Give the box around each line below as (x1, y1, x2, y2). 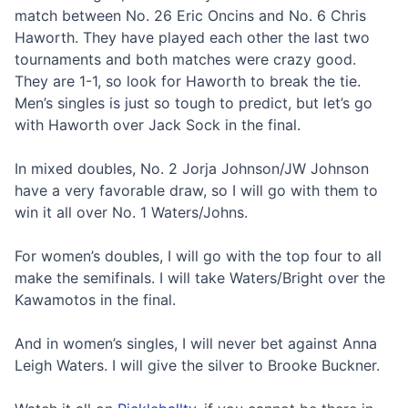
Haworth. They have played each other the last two (15, 27, 370, 46)
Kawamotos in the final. (15, 290, 176, 309)
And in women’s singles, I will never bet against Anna (15, 333, 377, 352)
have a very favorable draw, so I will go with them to (15, 180, 378, 199)
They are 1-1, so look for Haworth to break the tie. (15, 71, 361, 90)
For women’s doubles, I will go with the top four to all (15, 246, 382, 265)
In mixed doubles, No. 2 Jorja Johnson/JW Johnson (15, 158, 369, 178)
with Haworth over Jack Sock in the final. (15, 115, 301, 134)
